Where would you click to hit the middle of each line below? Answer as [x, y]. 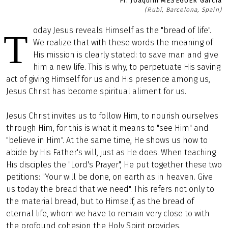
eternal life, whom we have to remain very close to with [108, 213]
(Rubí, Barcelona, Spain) [183, 10]
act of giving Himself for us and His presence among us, [108, 79]
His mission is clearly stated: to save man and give [126, 55]
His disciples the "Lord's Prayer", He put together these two [114, 165]
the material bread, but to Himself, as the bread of [100, 201]
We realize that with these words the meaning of [123, 42]
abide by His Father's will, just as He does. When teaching [111, 152]
